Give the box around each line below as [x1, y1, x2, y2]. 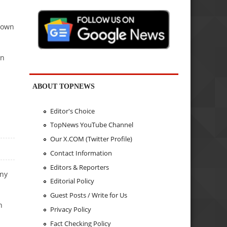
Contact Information [50, 148, 112, 158]
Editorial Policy [50, 176, 94, 186]
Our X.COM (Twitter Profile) [50, 134, 132, 144]
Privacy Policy [50, 204, 91, 214]
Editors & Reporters [50, 162, 109, 172]
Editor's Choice [50, 106, 95, 116]
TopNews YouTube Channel [50, 120, 133, 130]
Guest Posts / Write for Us [50, 191, 127, 200]
